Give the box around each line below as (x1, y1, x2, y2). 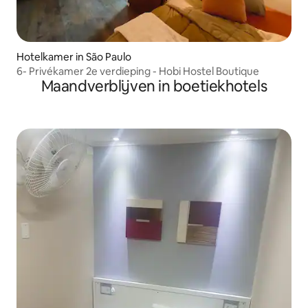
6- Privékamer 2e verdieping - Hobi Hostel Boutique (16, 64, 259, 78)
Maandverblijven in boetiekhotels (41, 76, 267, 96)
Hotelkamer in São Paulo (16, 49, 131, 63)
